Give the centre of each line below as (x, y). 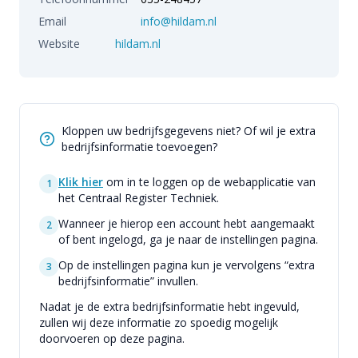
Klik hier (81, 182)
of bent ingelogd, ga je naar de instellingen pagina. (188, 239)
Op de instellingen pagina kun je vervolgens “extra (187, 265)
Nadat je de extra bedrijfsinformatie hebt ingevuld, (169, 306)
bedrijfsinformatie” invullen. (128, 281)
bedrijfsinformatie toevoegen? (139, 147)
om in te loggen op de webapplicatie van (211, 182)
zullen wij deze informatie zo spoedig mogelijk (159, 322)
